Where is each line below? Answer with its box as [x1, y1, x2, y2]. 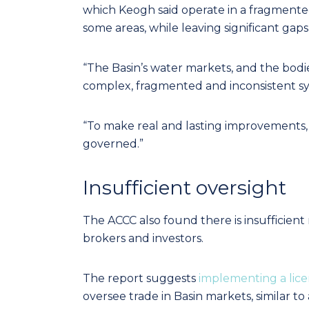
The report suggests [83, 272, 199, 285]
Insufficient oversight [83, 176, 286, 199]
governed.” [83, 137, 143, 150]
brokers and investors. [83, 232, 203, 245]
